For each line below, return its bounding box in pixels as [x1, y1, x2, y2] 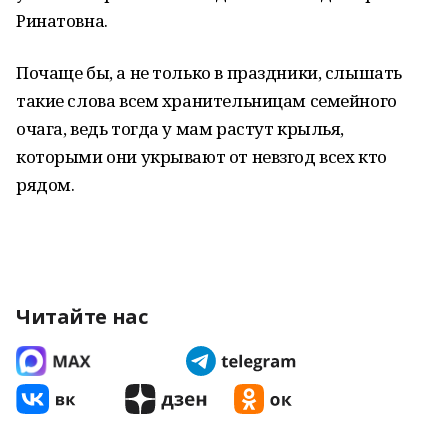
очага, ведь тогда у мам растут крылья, [16, 117, 345, 140]
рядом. [16, 173, 75, 196]
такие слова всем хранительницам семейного [16, 89, 397, 112]
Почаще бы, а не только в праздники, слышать [16, 61, 402, 84]
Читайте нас [16, 303, 148, 330]
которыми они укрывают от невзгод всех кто [16, 145, 387, 168]
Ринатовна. [16, 9, 108, 32]
